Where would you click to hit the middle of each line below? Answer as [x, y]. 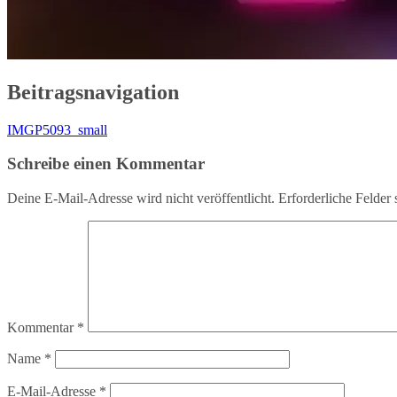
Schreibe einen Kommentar [106, 164]
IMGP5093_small [57, 129]
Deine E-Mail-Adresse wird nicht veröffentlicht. [141, 198]
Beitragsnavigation [93, 92]
